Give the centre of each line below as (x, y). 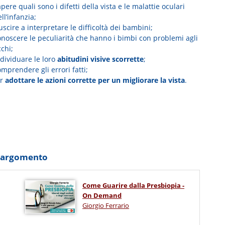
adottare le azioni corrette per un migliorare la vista (95, 80)
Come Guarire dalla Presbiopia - (134, 185)
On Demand (102, 195)
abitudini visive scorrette (100, 59)
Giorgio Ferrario (106, 205)
